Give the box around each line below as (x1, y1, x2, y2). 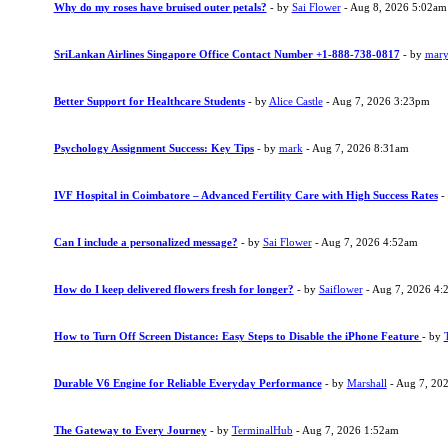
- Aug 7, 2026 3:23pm (322, 95, 430, 107)
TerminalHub (231, 424, 293, 436)
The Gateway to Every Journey (53, 424, 207, 436)
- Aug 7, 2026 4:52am (311, 236, 418, 248)
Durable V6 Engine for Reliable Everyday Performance (53, 377, 322, 389)
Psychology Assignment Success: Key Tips (53, 142, 254, 154)
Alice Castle (268, 95, 323, 107)
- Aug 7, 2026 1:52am (292, 424, 399, 436)
